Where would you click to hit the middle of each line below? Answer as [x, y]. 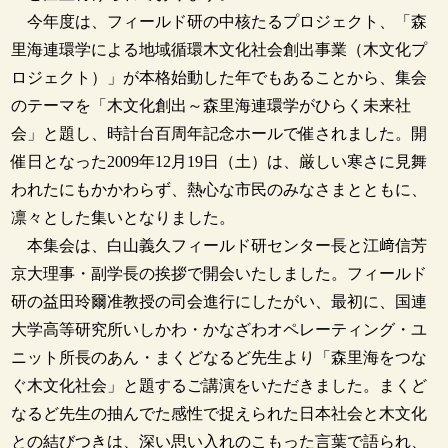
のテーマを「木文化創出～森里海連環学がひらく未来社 [211, 106]
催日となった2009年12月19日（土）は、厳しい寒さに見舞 [219, 162]
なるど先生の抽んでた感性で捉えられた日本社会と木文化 [219, 414]
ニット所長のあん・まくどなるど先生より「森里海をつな [219, 358]
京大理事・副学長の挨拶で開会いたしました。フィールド [219, 274]
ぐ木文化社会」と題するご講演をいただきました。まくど [219, 386]
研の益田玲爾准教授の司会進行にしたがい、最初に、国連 [219, 302]
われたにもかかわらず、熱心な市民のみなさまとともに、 [219, 190]
